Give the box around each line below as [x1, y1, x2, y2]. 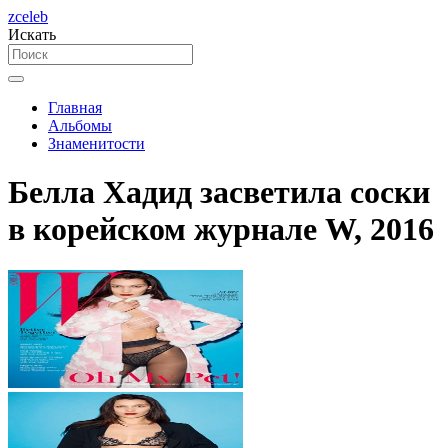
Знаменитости [48, 135, 145, 152]
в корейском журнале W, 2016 [8, 211, 434, 248]
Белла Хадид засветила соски [8, 174, 430, 211]
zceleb [8, 8, 48, 25]
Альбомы [48, 117, 112, 134]
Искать [8, 26, 56, 43]
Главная [48, 99, 102, 116]
